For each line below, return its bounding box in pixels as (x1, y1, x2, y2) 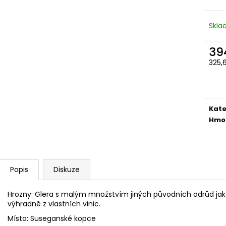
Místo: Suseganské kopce (8, 213, 96, 223)
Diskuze (53, 164, 80, 175)
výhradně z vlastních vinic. (8, 198, 100, 209)
